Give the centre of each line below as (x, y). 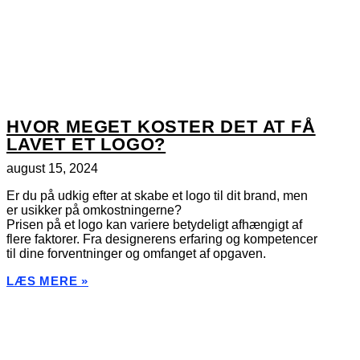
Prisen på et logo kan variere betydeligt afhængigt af (154, 224)
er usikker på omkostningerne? (94, 210)
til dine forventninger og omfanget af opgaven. (136, 253)
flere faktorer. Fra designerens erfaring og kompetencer (162, 239)
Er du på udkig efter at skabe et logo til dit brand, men (157, 195)
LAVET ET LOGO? (86, 144)
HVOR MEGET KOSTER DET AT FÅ (161, 126)
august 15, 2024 (52, 168)
